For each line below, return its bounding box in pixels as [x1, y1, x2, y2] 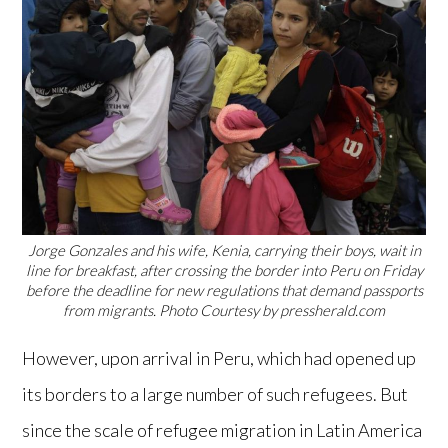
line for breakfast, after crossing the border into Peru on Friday [25, 260, 423, 279]
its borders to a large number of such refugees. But [22, 382, 409, 405]
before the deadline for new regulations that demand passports [25, 280, 423, 299]
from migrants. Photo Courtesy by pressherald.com [63, 300, 385, 319]
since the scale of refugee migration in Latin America [22, 418, 423, 441]
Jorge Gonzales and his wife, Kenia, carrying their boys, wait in [27, 240, 421, 259]
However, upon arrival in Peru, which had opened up [22, 346, 417, 369]
